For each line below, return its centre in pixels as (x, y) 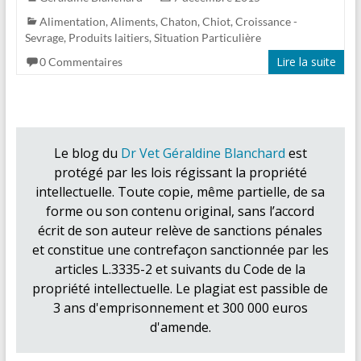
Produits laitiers (108, 37)
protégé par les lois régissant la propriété (180, 172)
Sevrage (44, 37)
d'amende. (180, 327)
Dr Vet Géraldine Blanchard (203, 153)
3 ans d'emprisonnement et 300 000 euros (180, 307)
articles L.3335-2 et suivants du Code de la (180, 269)
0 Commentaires (81, 61)
